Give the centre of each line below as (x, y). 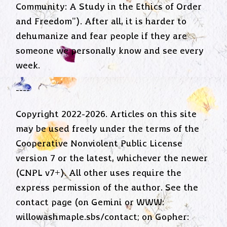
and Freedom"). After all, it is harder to (101, 22)
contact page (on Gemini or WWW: (90, 203)
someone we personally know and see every (110, 51)
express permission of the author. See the (107, 188)
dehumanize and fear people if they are (102, 36)
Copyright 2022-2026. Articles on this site (106, 115)
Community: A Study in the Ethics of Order (109, 7)
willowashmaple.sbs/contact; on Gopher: (103, 218)
